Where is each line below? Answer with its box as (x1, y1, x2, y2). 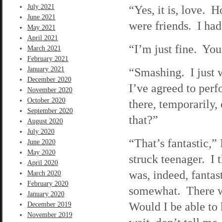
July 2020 (27, 128, 55, 135)
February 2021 (27, 55, 68, 62)
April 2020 (27, 159, 58, 166)
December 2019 (27, 201, 71, 208)
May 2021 (27, 24, 55, 31)
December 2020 (27, 76, 71, 83)
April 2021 (27, 34, 58, 42)
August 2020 (27, 117, 63, 125)
